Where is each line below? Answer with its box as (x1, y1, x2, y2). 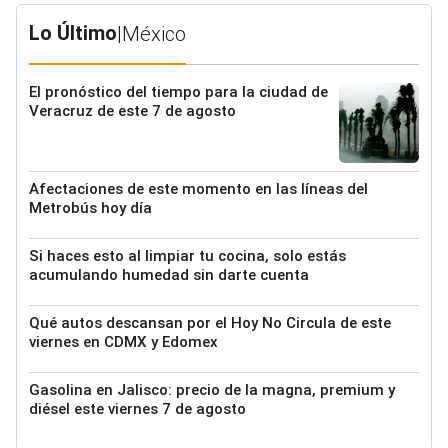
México (122, 21, 186, 46)
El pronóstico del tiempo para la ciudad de (29, 82, 328, 101)
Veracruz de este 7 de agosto (29, 101, 236, 120)
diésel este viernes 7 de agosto (29, 399, 246, 418)
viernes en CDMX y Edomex (29, 332, 218, 351)
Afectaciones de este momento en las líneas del (29, 179, 368, 198)
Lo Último (29, 20, 117, 45)
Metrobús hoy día (29, 198, 152, 217)
